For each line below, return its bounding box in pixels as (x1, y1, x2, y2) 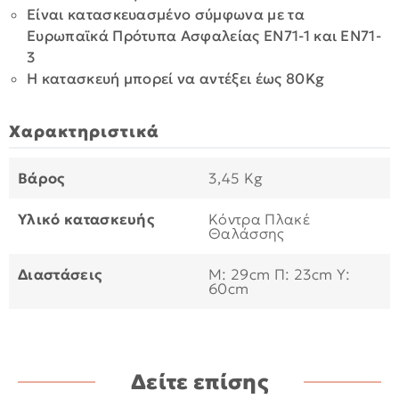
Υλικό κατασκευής (18, 209, 155, 229)
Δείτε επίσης (131, 368, 268, 395)
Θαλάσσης (208, 224, 285, 243)
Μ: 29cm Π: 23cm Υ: (208, 265, 351, 284)
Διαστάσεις (18, 265, 102, 284)
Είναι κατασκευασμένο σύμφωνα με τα (27, 4, 305, 24)
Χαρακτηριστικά (9, 120, 159, 142)
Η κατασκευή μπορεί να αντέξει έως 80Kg (27, 69, 325, 88)
